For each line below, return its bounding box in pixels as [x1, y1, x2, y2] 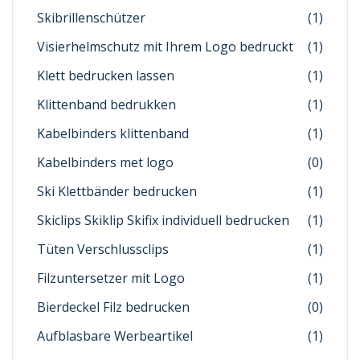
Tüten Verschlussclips [37, 239, 169, 258]
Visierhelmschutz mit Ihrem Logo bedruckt [37, 37, 293, 55]
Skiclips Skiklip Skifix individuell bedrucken [37, 211, 289, 229]
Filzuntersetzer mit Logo [37, 268, 185, 287]
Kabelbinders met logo [37, 153, 174, 171]
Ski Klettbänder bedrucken [37, 182, 197, 200]
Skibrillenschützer [37, 8, 145, 27]
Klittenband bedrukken [37, 95, 176, 113]
